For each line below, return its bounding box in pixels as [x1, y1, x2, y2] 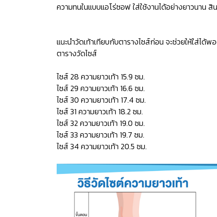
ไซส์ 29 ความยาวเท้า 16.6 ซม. [57, 82, 145, 94]
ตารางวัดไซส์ [57, 47, 97, 59]
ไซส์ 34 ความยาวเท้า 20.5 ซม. [57, 140, 147, 152]
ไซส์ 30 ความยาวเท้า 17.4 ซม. [57, 94, 146, 106]
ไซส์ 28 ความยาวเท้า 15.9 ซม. [57, 71, 145, 82]
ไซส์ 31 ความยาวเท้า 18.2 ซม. [57, 106, 143, 117]
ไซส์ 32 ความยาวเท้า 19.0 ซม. [57, 117, 145, 129]
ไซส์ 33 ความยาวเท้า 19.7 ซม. [57, 129, 144, 140]
